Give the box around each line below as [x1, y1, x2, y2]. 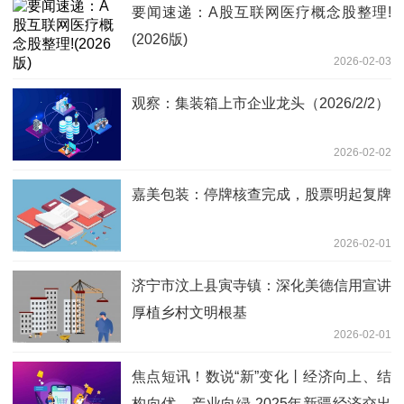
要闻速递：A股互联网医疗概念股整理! [132, 4, 391, 20]
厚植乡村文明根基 [132, 304, 247, 320]
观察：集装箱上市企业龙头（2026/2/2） [132, 95, 390, 111]
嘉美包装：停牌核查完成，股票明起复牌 [132, 186, 391, 202]
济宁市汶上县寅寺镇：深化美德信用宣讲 [132, 277, 391, 293]
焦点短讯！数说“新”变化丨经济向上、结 [132, 368, 391, 384]
